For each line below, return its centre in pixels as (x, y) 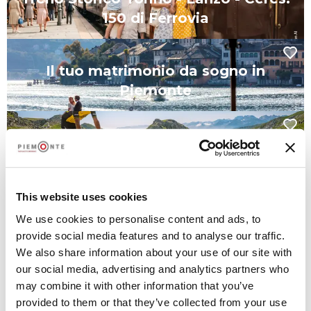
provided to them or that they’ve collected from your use (151, 302)
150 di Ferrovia (155, 18)
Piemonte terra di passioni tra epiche (155, 143)
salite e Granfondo (155, 162)
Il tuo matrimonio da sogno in (155, 71)
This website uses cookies (82, 196)
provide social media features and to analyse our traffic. (151, 235)
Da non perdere (82, 246)
